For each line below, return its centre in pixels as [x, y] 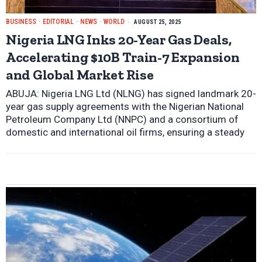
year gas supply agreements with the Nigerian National [125, 107]
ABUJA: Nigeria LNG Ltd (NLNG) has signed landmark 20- [131, 94]
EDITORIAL [58, 22]
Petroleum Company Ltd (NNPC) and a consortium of [122, 120]
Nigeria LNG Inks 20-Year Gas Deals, [119, 40]
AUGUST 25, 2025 [157, 22]
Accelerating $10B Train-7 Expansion [123, 57]
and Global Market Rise [80, 75]
